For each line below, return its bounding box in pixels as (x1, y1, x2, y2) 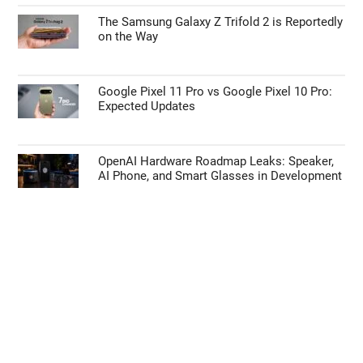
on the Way (98, 29, 159, 45)
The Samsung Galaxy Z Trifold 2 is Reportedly (98, 15, 344, 30)
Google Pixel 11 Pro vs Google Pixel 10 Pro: (98, 84, 333, 100)
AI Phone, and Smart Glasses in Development (98, 169, 343, 184)
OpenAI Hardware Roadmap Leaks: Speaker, (98, 154, 335, 169)
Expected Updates (98, 99, 196, 114)
